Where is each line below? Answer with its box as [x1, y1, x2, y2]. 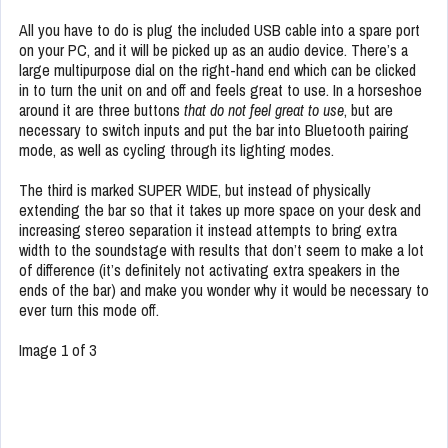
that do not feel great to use [184, 99, 344, 122]
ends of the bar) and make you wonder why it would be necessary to [19, 279, 429, 302]
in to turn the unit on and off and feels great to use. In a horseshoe [19, 79, 422, 102]
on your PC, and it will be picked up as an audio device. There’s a [19, 39, 408, 62]
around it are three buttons [19, 99, 184, 122]
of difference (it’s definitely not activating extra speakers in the [19, 259, 400, 282]
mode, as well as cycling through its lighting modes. [19, 139, 334, 162]
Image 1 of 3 [19, 339, 96, 362]
